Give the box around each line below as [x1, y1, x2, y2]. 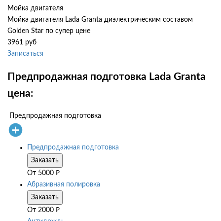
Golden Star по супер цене [7, 28, 90, 35]
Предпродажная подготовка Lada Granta [7, 71, 206, 82]
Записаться [7, 50, 43, 58]
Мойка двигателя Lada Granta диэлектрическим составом [7, 16, 193, 24]
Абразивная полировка [27, 181, 100, 188]
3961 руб [7, 39, 37, 46]
